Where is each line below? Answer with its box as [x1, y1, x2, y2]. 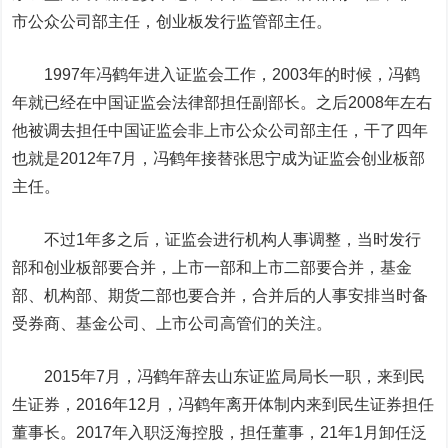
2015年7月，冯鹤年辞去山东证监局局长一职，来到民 [12, 368, 426, 385]
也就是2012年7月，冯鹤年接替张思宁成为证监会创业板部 [12, 150, 426, 167]
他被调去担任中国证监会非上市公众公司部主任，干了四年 [12, 122, 429, 139]
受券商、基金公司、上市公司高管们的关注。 [12, 315, 333, 332]
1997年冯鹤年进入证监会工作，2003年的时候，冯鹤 [12, 66, 421, 83]
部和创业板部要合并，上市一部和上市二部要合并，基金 [12, 259, 413, 276]
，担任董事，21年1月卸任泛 [224, 424, 428, 441]
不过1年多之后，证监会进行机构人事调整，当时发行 [12, 231, 422, 248]
